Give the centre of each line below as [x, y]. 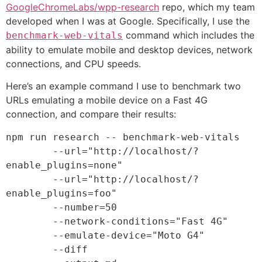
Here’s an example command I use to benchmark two [123, 86]
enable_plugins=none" [64, 166]
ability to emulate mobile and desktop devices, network [129, 49]
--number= [79, 208]
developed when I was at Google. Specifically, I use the [128, 21]
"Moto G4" [178, 236]
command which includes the [189, 35]
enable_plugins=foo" [61, 194]
